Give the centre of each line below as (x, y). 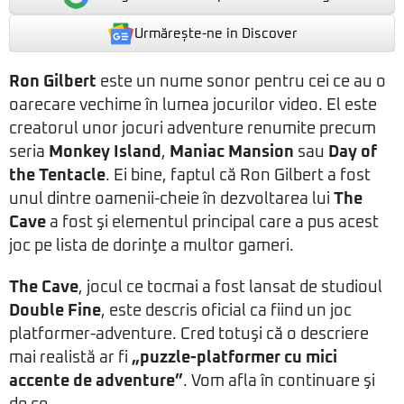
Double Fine (55, 311)
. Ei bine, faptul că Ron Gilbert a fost (238, 176)
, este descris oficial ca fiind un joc (226, 311)
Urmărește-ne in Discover (216, 33)
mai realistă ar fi (70, 358)
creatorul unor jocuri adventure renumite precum (193, 129)
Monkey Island (105, 152)
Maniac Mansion (232, 152)
